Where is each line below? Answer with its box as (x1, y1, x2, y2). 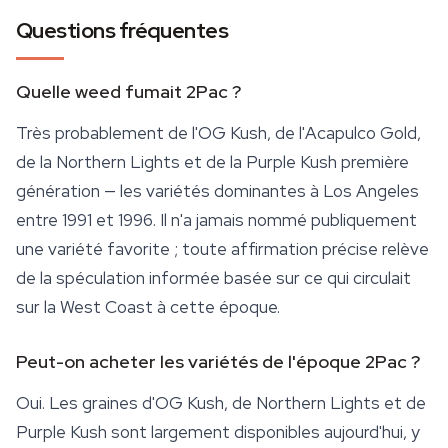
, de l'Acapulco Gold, (267, 122, 421, 145)
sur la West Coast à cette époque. (16, 296, 280, 319)
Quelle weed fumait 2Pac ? (16, 80, 241, 104)
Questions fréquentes (16, 16, 229, 46)
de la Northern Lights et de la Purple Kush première (16, 151, 409, 174)
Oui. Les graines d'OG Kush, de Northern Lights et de (16, 392, 426, 415)
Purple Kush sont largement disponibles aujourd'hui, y (16, 421, 420, 444)
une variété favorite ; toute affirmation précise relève (16, 238, 429, 261)
